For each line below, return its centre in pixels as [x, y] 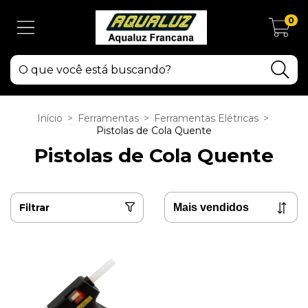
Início [50, 118]
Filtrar [34, 207]
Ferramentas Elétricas [206, 118]
